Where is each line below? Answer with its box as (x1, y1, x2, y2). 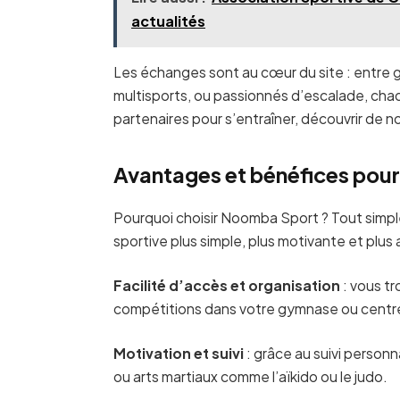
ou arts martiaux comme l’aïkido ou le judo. (113, 368, 388, 386)
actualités (130, 11, 205, 30)
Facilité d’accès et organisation (113, 276, 341, 294)
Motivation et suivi (113, 345, 245, 362)
